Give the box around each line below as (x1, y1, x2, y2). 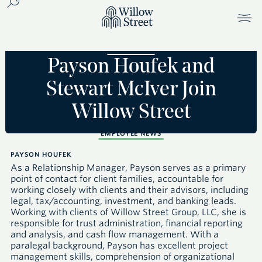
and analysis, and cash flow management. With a (11, 229, 219, 240)
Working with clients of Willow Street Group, (11, 207, 202, 218)
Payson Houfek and (47, 57, 215, 78)
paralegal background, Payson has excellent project (11, 240, 228, 251)
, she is (217, 207, 246, 218)
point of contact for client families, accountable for (11, 174, 223, 184)
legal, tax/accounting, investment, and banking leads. (11, 196, 236, 206)
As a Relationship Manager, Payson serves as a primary (11, 163, 246, 173)
